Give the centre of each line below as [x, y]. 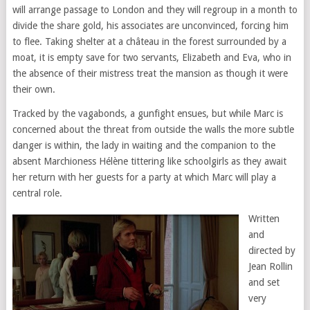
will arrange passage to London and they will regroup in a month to [155, 10]
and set [264, 282]
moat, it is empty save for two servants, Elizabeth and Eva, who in [152, 57]
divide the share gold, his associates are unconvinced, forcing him [150, 26]
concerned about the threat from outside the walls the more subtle [153, 129]
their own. [34, 89]
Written [264, 219]
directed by [272, 250]
